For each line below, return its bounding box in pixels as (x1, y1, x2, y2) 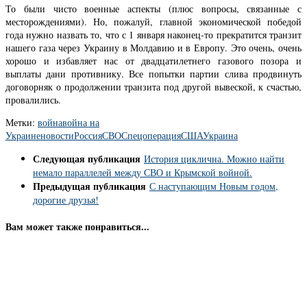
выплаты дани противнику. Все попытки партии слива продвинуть (5, 66, 302, 80)
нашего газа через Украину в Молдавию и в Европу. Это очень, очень (5, 40, 302, 54)
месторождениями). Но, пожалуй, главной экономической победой (5, 14, 302, 28)
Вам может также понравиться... (5, 219, 149, 234)
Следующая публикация (33, 151, 144, 166)
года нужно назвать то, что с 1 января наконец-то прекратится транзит (5, 27, 302, 41)
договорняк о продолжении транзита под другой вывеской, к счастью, (5, 79, 302, 93)
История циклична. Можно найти (144, 151, 284, 165)
